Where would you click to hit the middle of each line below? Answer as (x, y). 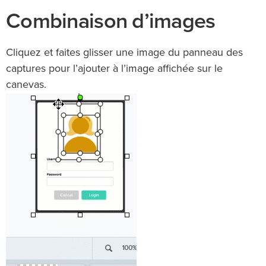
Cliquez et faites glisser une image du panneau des (124, 53)
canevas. (26, 85)
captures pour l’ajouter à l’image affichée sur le (114, 69)
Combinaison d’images (111, 21)
